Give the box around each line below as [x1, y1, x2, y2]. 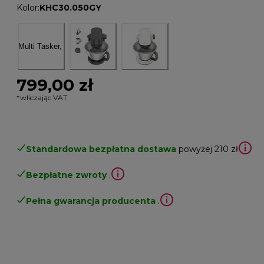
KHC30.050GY [39, 2, 102, 13]
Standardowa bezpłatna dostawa [26, 143, 177, 154]
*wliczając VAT [16, 93, 68, 102]
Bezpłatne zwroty [26, 169, 107, 180]
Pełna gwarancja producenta [26, 195, 156, 206]
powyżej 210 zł [179, 143, 239, 154]
